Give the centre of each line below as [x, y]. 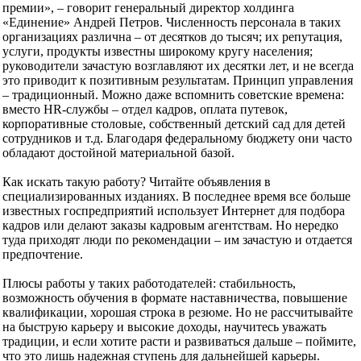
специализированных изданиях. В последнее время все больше [176, 197]
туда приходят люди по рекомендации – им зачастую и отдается [177, 240]
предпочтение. [43, 255]
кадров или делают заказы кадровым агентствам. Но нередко [170, 226]
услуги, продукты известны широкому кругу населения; [158, 52]
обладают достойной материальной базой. [118, 153]
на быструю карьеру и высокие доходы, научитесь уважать [164, 327]
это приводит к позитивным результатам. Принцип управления [178, 81]
